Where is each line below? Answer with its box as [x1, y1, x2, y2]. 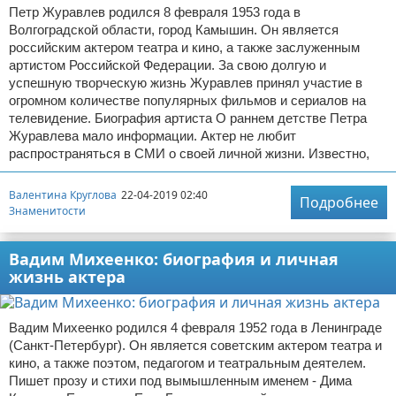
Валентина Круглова [9, 187, 117, 202]
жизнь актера [9, 266, 126, 288]
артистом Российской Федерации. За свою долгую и [9, 57, 326, 73]
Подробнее [300, 193, 378, 213]
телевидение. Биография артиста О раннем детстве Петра [9, 110, 367, 126]
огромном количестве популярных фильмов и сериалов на [9, 93, 366, 109]
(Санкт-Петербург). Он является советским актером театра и [9, 338, 382, 354]
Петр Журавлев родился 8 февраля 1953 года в [9, 4, 301, 20]
